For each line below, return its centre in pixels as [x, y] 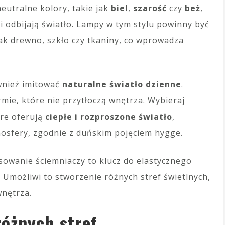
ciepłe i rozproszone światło [109, 117]
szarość [150, 8]
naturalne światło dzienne [122, 84]
